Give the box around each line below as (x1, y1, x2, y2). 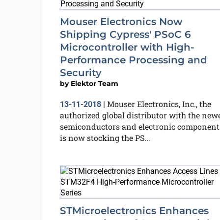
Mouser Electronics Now (59, 16, 182, 27)
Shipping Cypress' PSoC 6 (59, 28, 191, 40)
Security (59, 67, 102, 79)
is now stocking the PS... (59, 133, 150, 143)
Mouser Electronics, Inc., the (107, 99, 211, 109)
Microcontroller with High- (59, 41, 194, 53)
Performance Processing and (59, 54, 207, 66)
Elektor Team (70, 79, 118, 88)
